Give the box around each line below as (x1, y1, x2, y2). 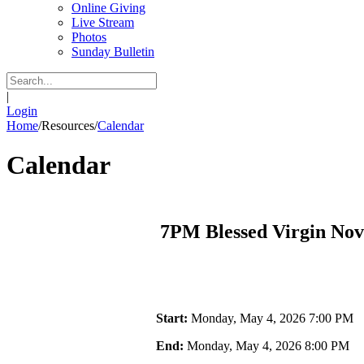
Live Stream (71, 15, 134, 29)
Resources (41, 119, 94, 132)
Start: (156, 310, 188, 325)
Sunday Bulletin (71, 45, 154, 58)
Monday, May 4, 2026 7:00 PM (188, 310, 353, 325)
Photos (71, 30, 106, 44)
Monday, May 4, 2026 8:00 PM (184, 338, 349, 353)
